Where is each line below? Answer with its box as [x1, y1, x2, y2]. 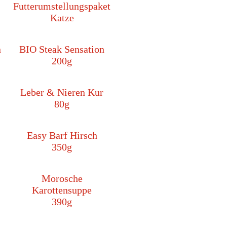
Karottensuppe [32, 184, 92, 196]
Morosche [41, 173, 83, 184]
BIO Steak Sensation [19, 44, 104, 55]
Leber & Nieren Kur [20, 87, 103, 98]
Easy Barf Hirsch [26, 130, 97, 141]
